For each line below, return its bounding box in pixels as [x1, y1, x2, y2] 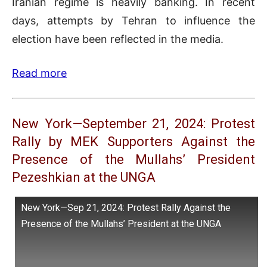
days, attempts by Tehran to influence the [12, 14, 255, 27]
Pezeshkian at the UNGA [12, 170, 156, 185]
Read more [12, 67, 67, 80]
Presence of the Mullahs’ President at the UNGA [21, 218, 221, 230]
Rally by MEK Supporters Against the [12, 134, 255, 150]
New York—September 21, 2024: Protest [12, 116, 255, 132]
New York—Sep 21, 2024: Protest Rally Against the [21, 202, 231, 214]
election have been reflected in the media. [12, 33, 223, 46]
